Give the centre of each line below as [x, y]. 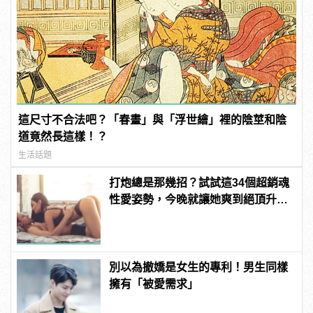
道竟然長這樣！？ [63, 137]
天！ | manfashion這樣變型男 [184, 217]
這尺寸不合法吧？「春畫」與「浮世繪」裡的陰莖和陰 [153, 120]
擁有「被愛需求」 [154, 284]
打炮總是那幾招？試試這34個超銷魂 [199, 183]
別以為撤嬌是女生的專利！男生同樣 [199, 268]
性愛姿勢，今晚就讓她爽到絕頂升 [193, 200]
